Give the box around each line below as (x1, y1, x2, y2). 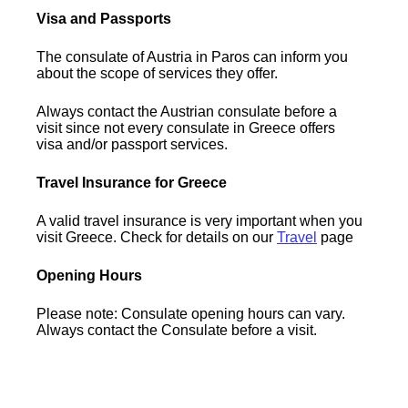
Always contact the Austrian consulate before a (36, 103, 338, 119)
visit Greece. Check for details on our (36, 229, 278, 245)
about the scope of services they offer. (36, 65, 279, 81)
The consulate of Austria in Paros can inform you (36, 48, 349, 65)
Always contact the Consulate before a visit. (36, 321, 318, 338)
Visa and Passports (36, 10, 172, 26)
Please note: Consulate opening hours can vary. (36, 305, 346, 321)
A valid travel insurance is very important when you (36, 212, 363, 229)
